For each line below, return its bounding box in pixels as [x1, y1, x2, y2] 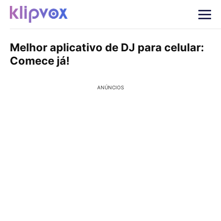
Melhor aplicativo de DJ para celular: [10, 41, 204, 54]
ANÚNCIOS [97, 84, 124, 90]
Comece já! [10, 54, 70, 67]
